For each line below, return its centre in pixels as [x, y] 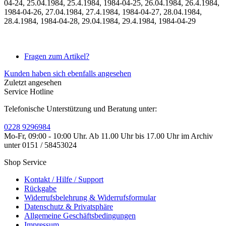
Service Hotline [29, 91]
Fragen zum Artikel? [57, 56]
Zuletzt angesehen [33, 82]
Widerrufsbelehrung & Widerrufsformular [90, 197]
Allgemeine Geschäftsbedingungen [80, 215]
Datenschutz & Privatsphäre [69, 206]
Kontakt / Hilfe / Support [64, 179]
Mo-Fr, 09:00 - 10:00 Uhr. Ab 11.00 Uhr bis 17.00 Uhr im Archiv [108, 136]
